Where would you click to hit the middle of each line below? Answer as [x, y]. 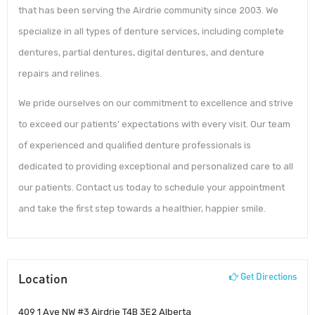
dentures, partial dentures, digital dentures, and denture [141, 53]
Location [43, 279]
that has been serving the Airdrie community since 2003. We [148, 11]
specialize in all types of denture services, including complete [151, 32]
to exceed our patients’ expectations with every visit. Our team [154, 124]
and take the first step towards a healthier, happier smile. [142, 208]
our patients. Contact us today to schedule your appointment [152, 187]
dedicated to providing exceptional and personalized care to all [156, 166]
